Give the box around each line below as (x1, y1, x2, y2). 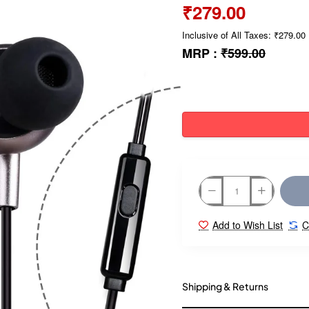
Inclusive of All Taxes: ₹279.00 (182, 28, 306, 41)
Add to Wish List (212, 218, 283, 232)
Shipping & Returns (182, 279, 268, 292)
